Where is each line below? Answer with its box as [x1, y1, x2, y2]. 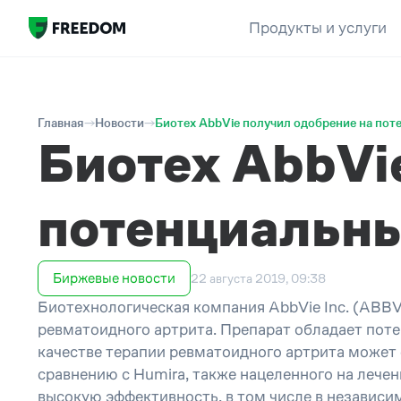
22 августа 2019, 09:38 [191, 270, 326, 286]
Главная [38, 115, 84, 130]
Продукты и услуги [248, 19, 387, 37]
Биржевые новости [53, 270, 175, 286]
